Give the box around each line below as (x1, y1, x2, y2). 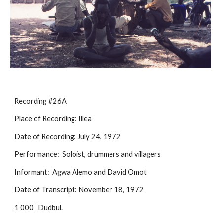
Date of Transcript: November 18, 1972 (14, 185, 144, 194)
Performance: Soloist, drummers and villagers (14, 150, 161, 158)
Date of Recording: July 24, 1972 (14, 132, 121, 141)
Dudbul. (38, 203, 63, 212)
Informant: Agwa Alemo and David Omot (14, 168, 147, 176)
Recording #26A (14, 97, 67, 105)
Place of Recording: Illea (14, 114, 92, 123)
